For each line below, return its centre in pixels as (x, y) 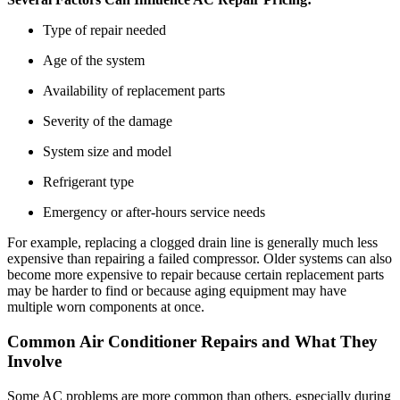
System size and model (107, 152)
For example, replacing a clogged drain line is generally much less (192, 243)
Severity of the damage (108, 121)
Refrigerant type (88, 182)
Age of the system (94, 61)
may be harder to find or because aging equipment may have (177, 291)
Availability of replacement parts (134, 91)
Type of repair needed (104, 30)
